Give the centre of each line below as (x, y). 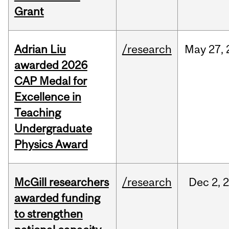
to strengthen (48, 214)
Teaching (37, 113)
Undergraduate (53, 129)
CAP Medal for (50, 81)
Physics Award (51, 144)
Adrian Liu (40, 49)
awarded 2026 (51, 65)
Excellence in (48, 97)
